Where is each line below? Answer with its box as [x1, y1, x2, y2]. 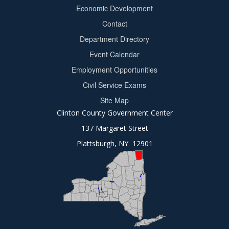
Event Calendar [89, 49, 140, 60]
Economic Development [76, 3, 153, 14]
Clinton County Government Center [56, 108, 173, 118]
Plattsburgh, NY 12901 [76, 139, 153, 149]
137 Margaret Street [81, 123, 148, 133]
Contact [102, 18, 127, 29]
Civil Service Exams [83, 80, 146, 90]
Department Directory [80, 34, 149, 44]
